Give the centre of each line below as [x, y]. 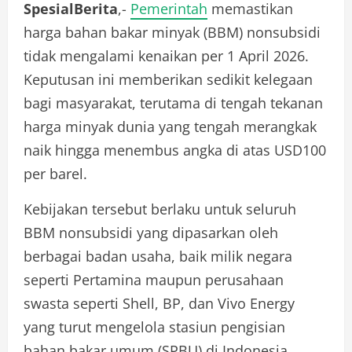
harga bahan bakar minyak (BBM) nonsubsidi [172, 32]
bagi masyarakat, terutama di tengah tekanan [173, 103]
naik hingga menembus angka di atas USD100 [175, 150]
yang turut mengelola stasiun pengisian [154, 326]
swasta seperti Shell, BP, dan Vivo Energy [159, 303]
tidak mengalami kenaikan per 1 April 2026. [166, 55]
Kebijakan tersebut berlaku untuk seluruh [160, 209]
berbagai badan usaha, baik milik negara [158, 256]
